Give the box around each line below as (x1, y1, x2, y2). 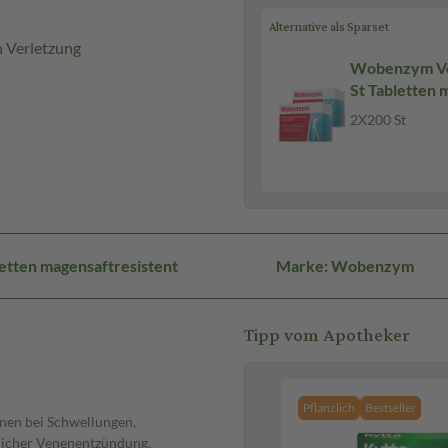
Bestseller (365, 399, 416, 415)
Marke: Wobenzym (275, 255, 414, 275)
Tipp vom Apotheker (244, 317, 410, 353)
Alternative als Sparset (269, 16, 389, 40)
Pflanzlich (303, 399, 355, 415)
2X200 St (350, 110, 406, 128)
